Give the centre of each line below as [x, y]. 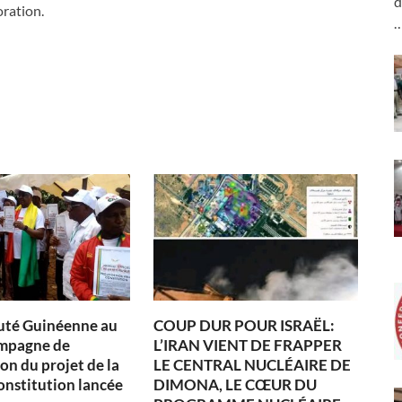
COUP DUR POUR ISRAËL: [245, 326]
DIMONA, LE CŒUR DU [236, 385]
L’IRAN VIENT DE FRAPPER [248, 345]
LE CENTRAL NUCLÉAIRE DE [253, 365]
